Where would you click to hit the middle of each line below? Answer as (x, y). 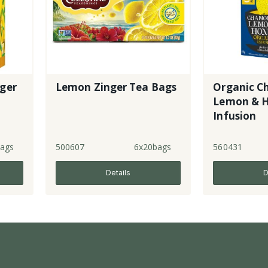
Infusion (235, 115)
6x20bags (153, 147)
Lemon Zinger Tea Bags (116, 87)
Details (118, 172)
